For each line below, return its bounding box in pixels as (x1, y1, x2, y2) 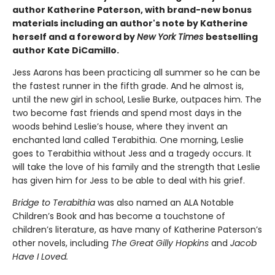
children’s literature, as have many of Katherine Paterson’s (12, 223, 262, 236)
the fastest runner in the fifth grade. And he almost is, (12, 80, 244, 93)
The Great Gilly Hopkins (111, 237, 209, 250)
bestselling (206, 31, 258, 44)
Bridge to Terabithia (12, 196, 95, 209)
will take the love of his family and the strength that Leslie (12, 161, 260, 174)
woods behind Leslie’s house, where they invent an (12, 120, 228, 133)
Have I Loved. (12, 250, 68, 263)
